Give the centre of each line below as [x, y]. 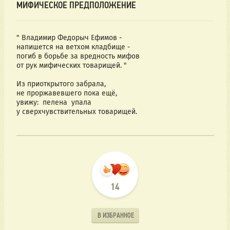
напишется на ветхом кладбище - [73, 47]
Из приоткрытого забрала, [61, 84]
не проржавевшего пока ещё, [66, 93]
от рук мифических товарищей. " [71, 66]
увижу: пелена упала [54, 103]
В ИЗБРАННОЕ [116, 215]
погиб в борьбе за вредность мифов [78, 56]
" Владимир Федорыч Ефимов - [69, 38]
